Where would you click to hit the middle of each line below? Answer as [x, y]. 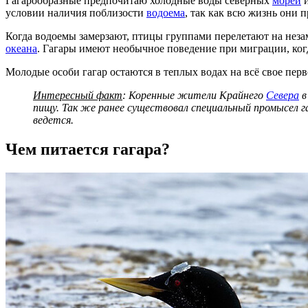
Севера [283, 95]
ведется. [53, 120]
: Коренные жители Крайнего [194, 95]
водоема [166, 12]
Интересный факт [78, 95]
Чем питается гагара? [88, 149]
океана [21, 48]
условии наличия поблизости [76, 12]
